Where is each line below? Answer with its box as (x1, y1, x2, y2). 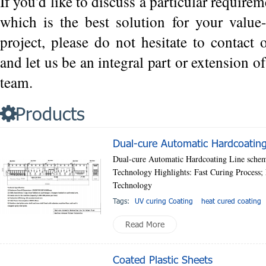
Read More (125, 218, 164, 229)
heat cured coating (201, 196, 261, 205)
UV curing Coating (135, 196, 193, 205)
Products (15, 102, 85, 124)
